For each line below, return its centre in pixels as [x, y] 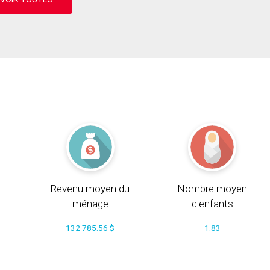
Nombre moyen [212, 188]
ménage [90, 203]
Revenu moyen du [90, 188]
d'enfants [212, 203]
